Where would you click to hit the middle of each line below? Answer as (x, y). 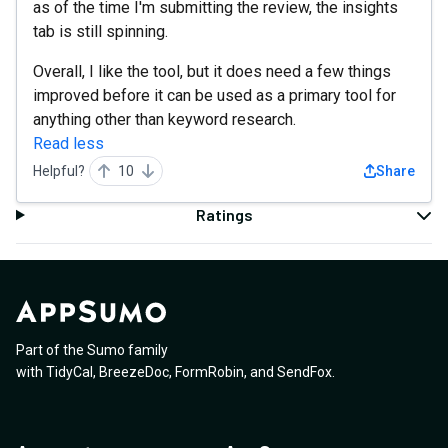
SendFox (304, 372)
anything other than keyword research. (164, 119)
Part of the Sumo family (92, 350)
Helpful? (59, 171)
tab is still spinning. (100, 31)
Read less (68, 143)
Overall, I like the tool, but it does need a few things (212, 71)
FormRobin (209, 372)
